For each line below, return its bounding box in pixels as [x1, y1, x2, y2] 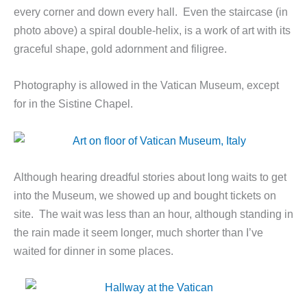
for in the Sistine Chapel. [14, 97, 133, 110]
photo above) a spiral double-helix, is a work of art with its [14, 24, 291, 37]
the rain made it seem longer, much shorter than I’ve [14, 225, 263, 238]
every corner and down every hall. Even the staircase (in [14, 5, 288, 19]
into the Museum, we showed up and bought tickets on [14, 188, 276, 201]
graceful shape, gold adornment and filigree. [14, 42, 227, 56]
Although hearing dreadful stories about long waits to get [14, 170, 286, 183]
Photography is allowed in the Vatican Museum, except [14, 79, 279, 92]
